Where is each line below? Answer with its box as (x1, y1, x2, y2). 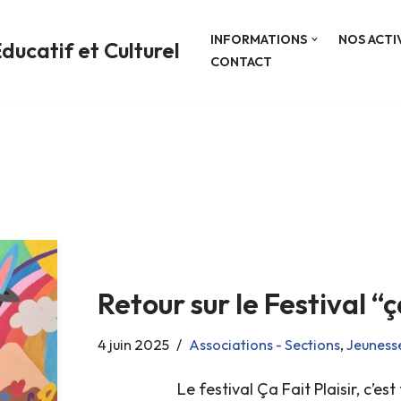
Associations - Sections (188, 336, 340, 354)
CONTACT (210, 53, 272, 70)
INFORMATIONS (210, 30, 307, 47)
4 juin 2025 (97, 336, 169, 354)
